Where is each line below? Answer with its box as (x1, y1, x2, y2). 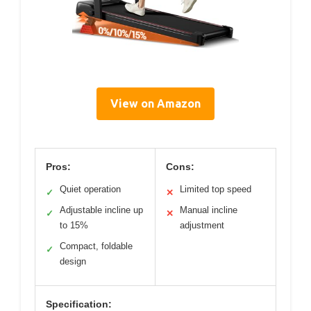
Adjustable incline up (60, 205, 143, 215)
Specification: (46, 299, 112, 310)
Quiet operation (60, 184, 121, 194)
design (60, 256, 86, 267)
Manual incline (180, 205, 237, 215)
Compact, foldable (60, 241, 133, 251)
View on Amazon (110, 97, 201, 110)
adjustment (180, 220, 224, 230)
